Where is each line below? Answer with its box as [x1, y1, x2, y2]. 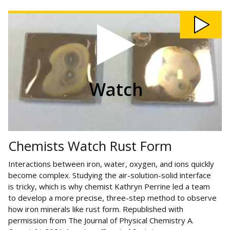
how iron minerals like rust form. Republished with [8, 203, 183, 214]
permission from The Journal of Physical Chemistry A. [8, 215, 194, 225]
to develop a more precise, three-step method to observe [8, 192, 217, 203]
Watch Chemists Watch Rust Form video [8, 9, 103, 17]
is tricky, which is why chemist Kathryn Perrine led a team [8, 181, 210, 191]
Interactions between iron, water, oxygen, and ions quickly [8, 158, 214, 169]
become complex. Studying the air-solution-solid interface [8, 169, 211, 180]
